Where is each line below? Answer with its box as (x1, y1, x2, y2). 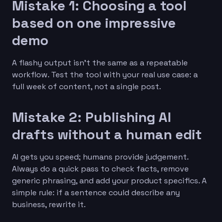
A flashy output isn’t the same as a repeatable (12, 57, 188, 68)
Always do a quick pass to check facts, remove (12, 163, 189, 174)
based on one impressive (12, 13, 176, 32)
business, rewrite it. (12, 199, 86, 210)
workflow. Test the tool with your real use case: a (12, 69, 198, 80)
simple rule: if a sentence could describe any (12, 187, 180, 198)
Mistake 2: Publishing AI (12, 108, 171, 126)
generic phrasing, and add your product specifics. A (12, 175, 207, 186)
